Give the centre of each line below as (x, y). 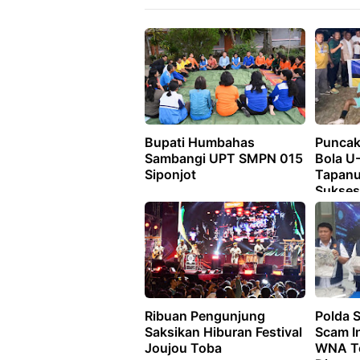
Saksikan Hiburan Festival (223, 332)
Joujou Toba (183, 348)
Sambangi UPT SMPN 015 (224, 159)
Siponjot (170, 175)
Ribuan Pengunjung (205, 316)
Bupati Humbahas (200, 143)
